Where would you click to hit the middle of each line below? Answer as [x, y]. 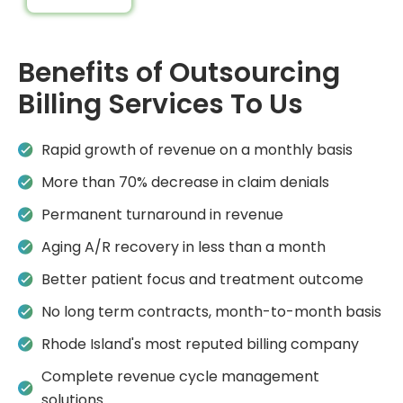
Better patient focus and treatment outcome [203, 279]
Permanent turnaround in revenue [163, 214]
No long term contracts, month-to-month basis [212, 311]
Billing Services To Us [161, 104]
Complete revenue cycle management [181, 376]
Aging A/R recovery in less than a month [184, 246]
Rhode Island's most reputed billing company [201, 344]
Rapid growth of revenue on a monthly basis [197, 149]
